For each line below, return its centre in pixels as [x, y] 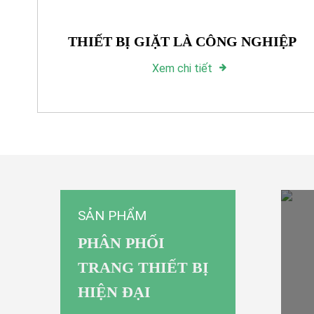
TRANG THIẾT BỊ [143, 268]
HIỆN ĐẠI [114, 292]
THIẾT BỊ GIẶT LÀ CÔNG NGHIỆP [182, 41]
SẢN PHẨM [112, 215]
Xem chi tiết [182, 68]
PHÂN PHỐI [121, 243]
